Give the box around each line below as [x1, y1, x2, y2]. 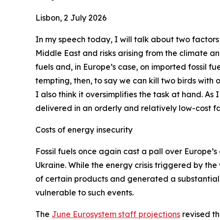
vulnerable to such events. [35, 188, 134, 197]
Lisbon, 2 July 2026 [35, 13, 107, 23]
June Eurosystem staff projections [52, 209, 180, 219]
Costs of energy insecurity [35, 125, 133, 135]
